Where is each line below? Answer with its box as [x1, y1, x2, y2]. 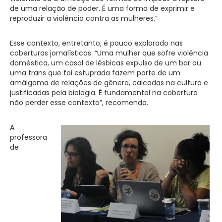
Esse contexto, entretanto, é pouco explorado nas [10, 38, 183, 48]
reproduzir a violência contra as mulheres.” [10, 13, 158, 23]
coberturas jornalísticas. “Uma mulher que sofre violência [10, 48, 208, 58]
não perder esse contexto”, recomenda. [10, 97, 148, 108]
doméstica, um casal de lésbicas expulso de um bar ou [10, 57, 201, 68]
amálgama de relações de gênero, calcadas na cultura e [10, 77, 208, 88]
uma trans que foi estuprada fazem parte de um [10, 67, 180, 78]
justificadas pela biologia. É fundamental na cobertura [10, 87, 198, 98]
